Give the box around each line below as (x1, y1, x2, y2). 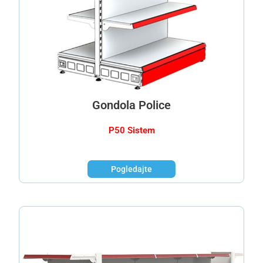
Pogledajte (111, 164, 152, 174)
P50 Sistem (108, 125, 155, 136)
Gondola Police (92, 98, 171, 113)
